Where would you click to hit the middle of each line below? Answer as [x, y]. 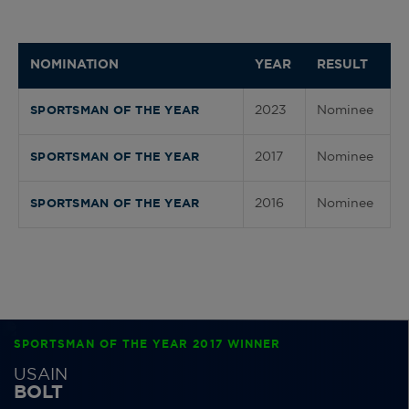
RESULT [342, 65]
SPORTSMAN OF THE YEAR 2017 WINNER [147, 344]
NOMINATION [75, 65]
